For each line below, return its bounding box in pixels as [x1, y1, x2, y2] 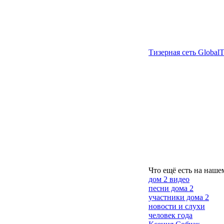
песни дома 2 [148, 184, 193, 192]
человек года [148, 211, 192, 219]
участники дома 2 [148, 193, 209, 201]
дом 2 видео [148, 175, 189, 183]
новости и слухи [148, 202, 205, 210]
